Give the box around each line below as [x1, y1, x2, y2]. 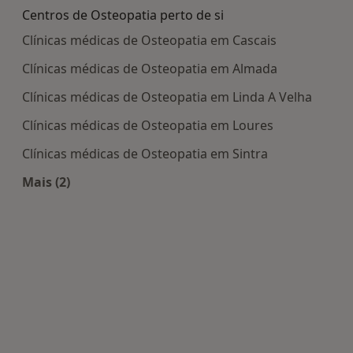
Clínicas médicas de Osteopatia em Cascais [22, 32, 277, 50]
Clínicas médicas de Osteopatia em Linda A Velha [22, 88, 312, 106]
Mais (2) [22, 173, 70, 191]
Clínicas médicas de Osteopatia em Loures [22, 117, 273, 135]
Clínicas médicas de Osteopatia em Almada [22, 60, 277, 78]
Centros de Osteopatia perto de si [22, 6, 224, 24]
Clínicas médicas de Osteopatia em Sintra [22, 145, 268, 163]
